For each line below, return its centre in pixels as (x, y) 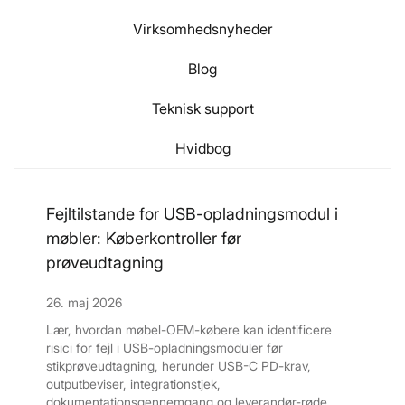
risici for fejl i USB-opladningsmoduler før (165, 348)
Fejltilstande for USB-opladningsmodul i (192, 214)
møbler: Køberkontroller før (144, 239)
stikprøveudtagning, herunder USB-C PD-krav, (179, 366)
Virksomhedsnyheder (202, 29)
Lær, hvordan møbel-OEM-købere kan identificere (189, 330)
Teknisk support (202, 109)
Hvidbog (202, 149)
